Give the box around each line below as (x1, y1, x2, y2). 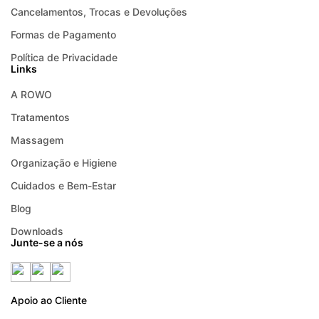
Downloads (11, 225, 63, 238)
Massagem (11, 134, 63, 147)
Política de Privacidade (11, 51, 117, 64)
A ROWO (11, 88, 52, 101)
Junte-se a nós (11, 236, 83, 249)
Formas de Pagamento (11, 28, 116, 41)
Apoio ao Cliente (11, 294, 87, 307)
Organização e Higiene (11, 157, 117, 169)
